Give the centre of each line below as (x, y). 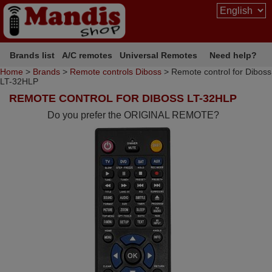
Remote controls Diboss (116, 72)
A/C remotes (87, 55)
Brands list (32, 55)
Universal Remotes (159, 55)
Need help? (233, 55)
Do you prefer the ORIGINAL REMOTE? (134, 115)
